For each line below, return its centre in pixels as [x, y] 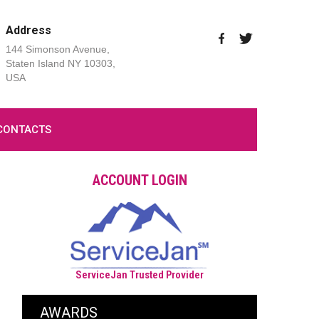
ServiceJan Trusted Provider [140, 275]
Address [28, 30]
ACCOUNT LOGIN [140, 180]
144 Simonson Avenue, [57, 49]
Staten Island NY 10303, [60, 63]
